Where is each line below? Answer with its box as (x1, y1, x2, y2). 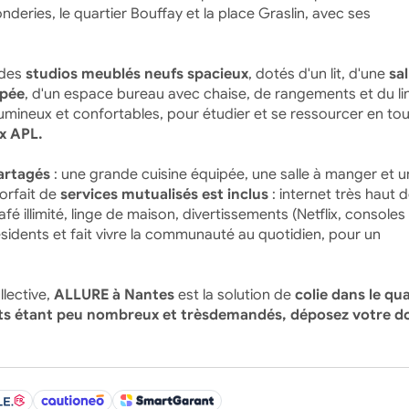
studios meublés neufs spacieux (25, 64, 248, 83)
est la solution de (173, 285, 295, 304)
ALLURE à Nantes (53, 285, 174, 304)
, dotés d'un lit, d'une (247, 64, 389, 83)
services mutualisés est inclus (59, 184, 268, 204)
